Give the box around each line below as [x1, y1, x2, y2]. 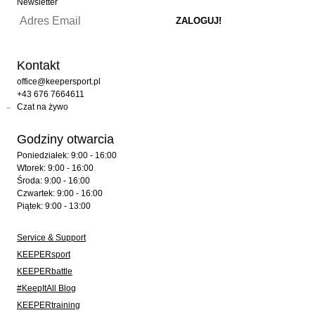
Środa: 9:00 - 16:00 [17, 176, 90, 186]
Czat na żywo [17, 102, 68, 112]
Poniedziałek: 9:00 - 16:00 [17, 150, 117, 160]
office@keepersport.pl [17, 77, 101, 86]
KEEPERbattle [17, 266, 72, 276]
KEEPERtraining [17, 300, 80, 310]
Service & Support [17, 233, 86, 243]
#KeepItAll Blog [17, 283, 76, 293]
